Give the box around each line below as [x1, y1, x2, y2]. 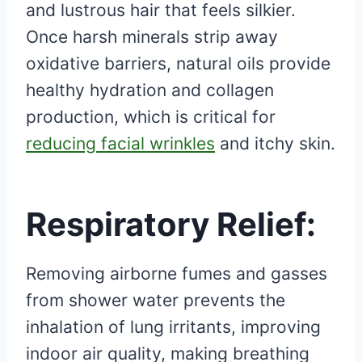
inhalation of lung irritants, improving [26, 316, 321, 337]
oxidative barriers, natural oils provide [26, 53, 330, 74]
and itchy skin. [215, 133, 335, 154]
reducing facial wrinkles [26, 133, 215, 154]
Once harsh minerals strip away [26, 26, 278, 47]
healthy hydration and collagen [26, 79, 274, 100]
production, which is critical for [26, 106, 276, 127]
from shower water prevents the [26, 289, 285, 310]
